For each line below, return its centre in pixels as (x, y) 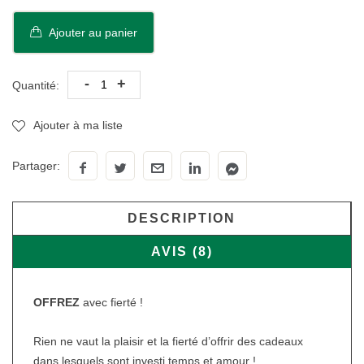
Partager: (36, 166)
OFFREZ (56, 302)
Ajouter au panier (91, 32)
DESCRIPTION (182, 218)
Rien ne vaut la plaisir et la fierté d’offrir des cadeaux (168, 341)
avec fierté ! (111, 302)
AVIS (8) (182, 251)
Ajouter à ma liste (78, 125)
